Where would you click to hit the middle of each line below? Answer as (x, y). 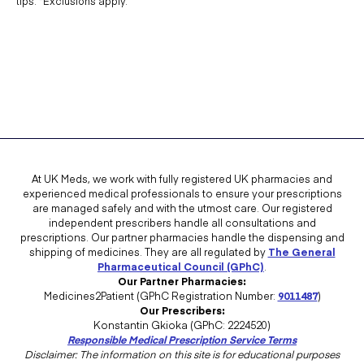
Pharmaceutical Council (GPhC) (181, 266)
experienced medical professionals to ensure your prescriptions (182, 193)
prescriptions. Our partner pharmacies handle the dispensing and (182, 237)
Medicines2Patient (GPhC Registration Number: (160, 295)
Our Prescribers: (182, 310)
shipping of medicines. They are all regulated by (148, 251)
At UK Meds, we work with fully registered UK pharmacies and (182, 178)
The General (301, 251)
